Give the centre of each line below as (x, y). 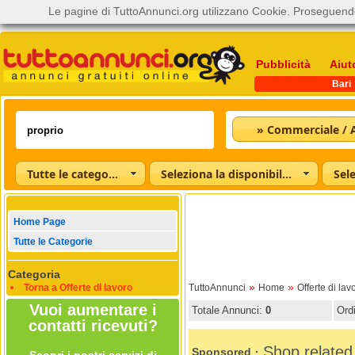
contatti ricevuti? (93, 326)
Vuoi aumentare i (93, 310)
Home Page (40, 222)
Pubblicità (283, 64)
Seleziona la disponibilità (287, 174)
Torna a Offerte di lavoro (78, 288)
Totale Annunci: (229, 311)
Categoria (34, 275)
